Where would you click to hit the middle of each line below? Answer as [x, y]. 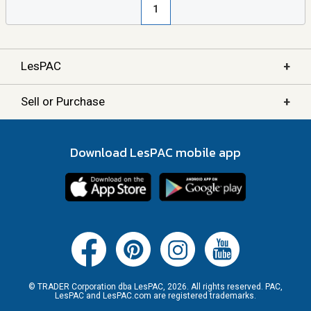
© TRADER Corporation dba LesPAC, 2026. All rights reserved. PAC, [155, 287]
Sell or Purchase [63, 102]
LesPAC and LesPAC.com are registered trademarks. [155, 296]
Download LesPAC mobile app [155, 152]
